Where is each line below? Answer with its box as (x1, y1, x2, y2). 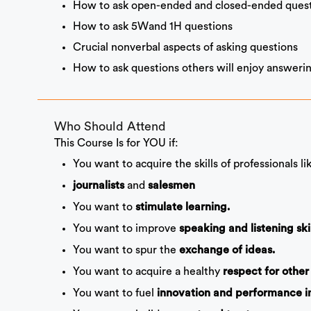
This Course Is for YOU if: (53, 137, 178, 149)
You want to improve (72, 223, 179, 235)
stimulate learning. (135, 202, 230, 214)
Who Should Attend (53, 120, 166, 133)
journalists (72, 180, 127, 192)
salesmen (147, 180, 195, 192)
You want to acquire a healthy (72, 266, 223, 278)
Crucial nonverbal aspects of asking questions (72, 42, 298, 53)
